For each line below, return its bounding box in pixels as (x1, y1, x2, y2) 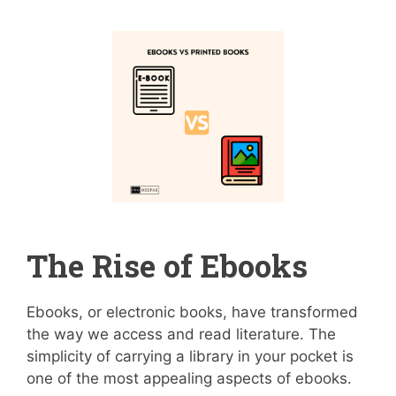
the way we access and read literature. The (27, 325, 336, 343)
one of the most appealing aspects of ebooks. (27, 369, 352, 387)
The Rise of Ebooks (27, 245, 308, 286)
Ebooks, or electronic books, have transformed (27, 303, 358, 321)
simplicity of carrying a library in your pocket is (27, 347, 354, 365)
